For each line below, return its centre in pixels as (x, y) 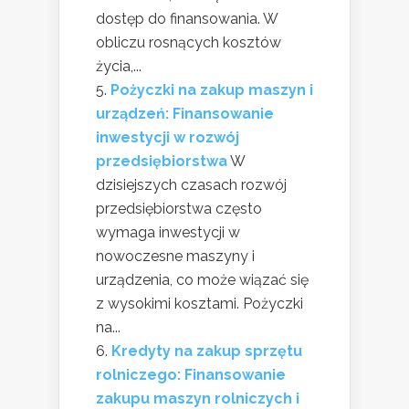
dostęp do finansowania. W (187, 18)
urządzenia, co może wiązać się (202, 279)
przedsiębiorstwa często (179, 208)
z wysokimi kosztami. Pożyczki (199, 303)
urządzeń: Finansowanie (185, 113)
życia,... (119, 66)
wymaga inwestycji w (168, 232)
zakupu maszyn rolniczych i (198, 398)
